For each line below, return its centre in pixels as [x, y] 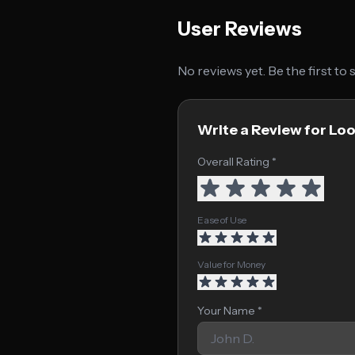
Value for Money [231, 264]
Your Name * [230, 311]
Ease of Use [222, 220]
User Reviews [240, 29]
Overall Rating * [237, 162]
